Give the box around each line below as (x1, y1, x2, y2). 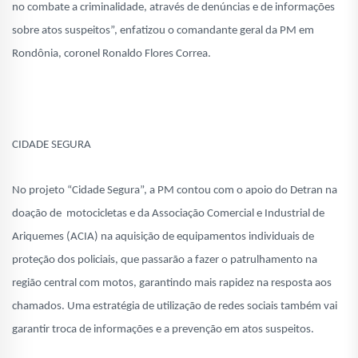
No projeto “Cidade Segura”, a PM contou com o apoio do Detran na (12, 185, 337, 197)
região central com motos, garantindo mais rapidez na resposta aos (12, 277, 332, 290)
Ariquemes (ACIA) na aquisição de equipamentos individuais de (12, 231, 314, 244)
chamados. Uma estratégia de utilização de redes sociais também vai (12, 300, 337, 313)
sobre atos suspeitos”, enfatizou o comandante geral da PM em (12, 25, 314, 38)
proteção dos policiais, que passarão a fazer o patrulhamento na (12, 254, 317, 267)
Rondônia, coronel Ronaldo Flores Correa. (12, 48, 211, 61)
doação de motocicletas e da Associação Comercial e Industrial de (12, 208, 324, 221)
